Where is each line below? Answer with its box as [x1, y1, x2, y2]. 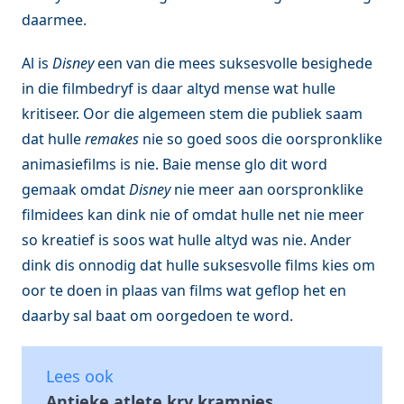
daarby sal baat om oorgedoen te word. [22, 306, 293, 326]
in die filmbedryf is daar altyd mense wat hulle [22, 78, 335, 98]
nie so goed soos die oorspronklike [139, 129, 382, 149]
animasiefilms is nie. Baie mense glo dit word [22, 154, 327, 174]
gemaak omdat [22, 179, 129, 199]
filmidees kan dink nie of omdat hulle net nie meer [22, 205, 364, 225]
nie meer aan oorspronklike [170, 179, 363, 199]
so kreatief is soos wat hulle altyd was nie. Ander [22, 230, 352, 250]
